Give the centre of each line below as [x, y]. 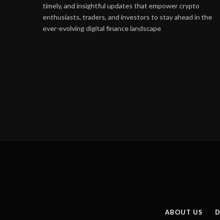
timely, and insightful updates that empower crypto [121, 5]
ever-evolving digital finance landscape [102, 28]
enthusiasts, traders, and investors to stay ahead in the [127, 17]
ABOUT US [184, 212]
